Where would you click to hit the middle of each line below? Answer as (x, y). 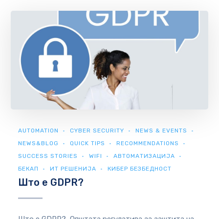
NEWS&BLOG (39, 143)
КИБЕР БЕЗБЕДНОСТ (140, 168)
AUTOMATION (39, 130)
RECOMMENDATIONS (148, 143)
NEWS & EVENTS (162, 130)
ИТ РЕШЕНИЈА (73, 168)
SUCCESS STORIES (48, 156)
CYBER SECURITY (97, 130)
